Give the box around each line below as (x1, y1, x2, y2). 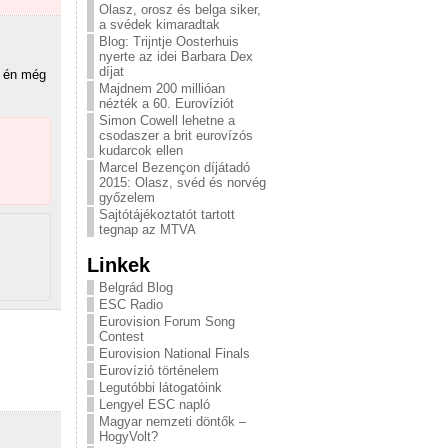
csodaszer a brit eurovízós (99, 128, 253, 143)
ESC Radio (99, 297, 163, 312)
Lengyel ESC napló (99, 397, 210, 412)
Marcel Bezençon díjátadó (99, 160, 250, 175)
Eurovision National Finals (99, 346, 250, 361)
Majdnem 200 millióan (99, 81, 225, 96)
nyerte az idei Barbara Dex (99, 49, 253, 64)
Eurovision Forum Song (99, 314, 235, 329)
